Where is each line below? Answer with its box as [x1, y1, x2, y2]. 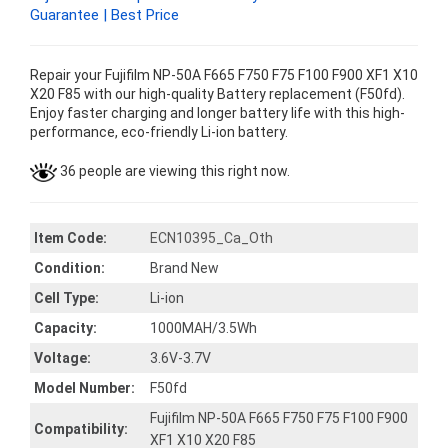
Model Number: [34, 380, 135, 396]
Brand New [150, 260, 219, 276]
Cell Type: [34, 290, 99, 306]
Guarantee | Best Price [30, 6, 179, 24]
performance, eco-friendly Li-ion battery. [30, 124, 288, 140]
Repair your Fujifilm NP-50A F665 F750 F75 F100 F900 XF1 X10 [30, 67, 418, 83]
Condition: [34, 260, 105, 276]
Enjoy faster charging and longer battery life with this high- [30, 105, 405, 121]
